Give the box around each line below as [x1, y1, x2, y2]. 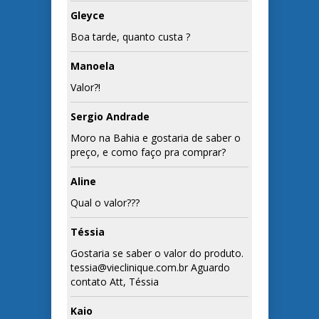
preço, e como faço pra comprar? [70, 145, 226, 159]
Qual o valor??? [70, 196, 140, 210]
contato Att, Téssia [70, 275, 159, 289]
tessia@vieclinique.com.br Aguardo [70, 261, 231, 275]
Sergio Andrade [70, 110, 150, 124]
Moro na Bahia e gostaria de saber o [70, 131, 241, 145]
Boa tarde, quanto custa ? [70, 30, 191, 44]
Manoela [70, 59, 115, 73]
